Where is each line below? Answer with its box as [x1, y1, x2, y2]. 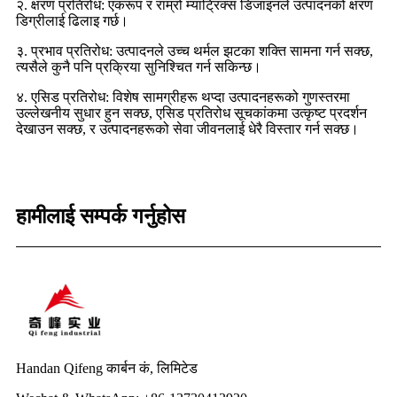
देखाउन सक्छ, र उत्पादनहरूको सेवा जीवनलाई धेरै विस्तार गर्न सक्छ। [16, 121, 359, 137]
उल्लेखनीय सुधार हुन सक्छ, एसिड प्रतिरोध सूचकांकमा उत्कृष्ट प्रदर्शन [16, 105, 367, 121]
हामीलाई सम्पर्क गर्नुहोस [16, 205, 185, 229]
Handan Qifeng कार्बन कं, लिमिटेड [16, 361, 198, 377]
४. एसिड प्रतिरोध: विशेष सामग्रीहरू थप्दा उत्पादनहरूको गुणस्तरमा [16, 90, 350, 105]
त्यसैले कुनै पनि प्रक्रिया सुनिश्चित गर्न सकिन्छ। [16, 59, 261, 75]
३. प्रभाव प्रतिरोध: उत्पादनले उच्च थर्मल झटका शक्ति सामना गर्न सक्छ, [16, 43, 373, 59]
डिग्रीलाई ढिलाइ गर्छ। [16, 13, 128, 29]
